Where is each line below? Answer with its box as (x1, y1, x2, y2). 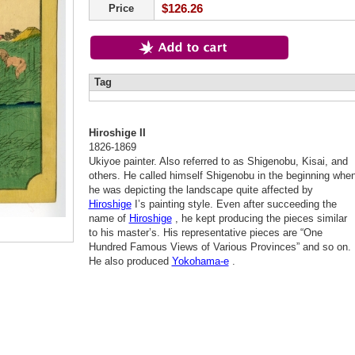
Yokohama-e (171, 255, 229, 267)
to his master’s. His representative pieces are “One (88, 227, 323, 239)
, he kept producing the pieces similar (171, 212, 347, 224)
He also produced (88, 255, 172, 267)
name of (88, 212, 129, 224)
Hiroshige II (88, 127, 146, 139)
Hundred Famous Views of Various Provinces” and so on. (88, 241, 351, 253)
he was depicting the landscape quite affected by (88, 184, 313, 196)
